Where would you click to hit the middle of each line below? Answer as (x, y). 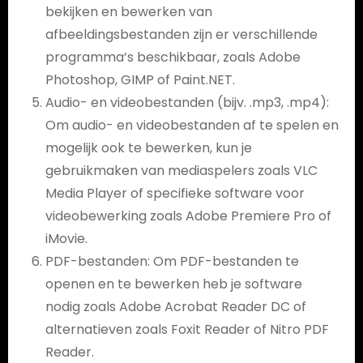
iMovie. (66, 239)
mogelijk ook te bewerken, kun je (148, 148)
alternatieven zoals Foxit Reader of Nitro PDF (187, 329)
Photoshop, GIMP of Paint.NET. (140, 80)
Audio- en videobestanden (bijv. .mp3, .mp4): (187, 102)
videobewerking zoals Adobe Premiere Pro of (188, 216)
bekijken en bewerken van (128, 12)
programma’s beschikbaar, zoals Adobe (173, 57)
